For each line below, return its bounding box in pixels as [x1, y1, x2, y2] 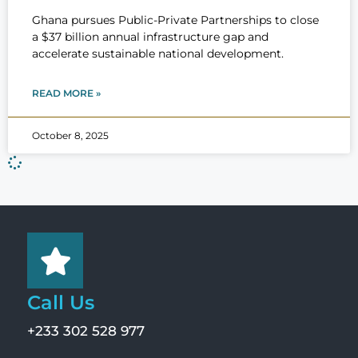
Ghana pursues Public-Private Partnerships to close [32, 13, 319, 28]
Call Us [27, 291, 94, 315]
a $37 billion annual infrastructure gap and [32, 30, 268, 45]
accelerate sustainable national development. [32, 46, 284, 62]
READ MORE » [32, 87, 101, 100]
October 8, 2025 [32, 129, 109, 142]
